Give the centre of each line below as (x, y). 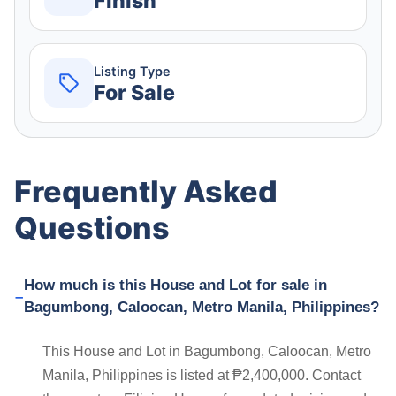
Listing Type (132, 71)
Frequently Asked (146, 192)
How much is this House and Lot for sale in (175, 286)
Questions (92, 228)
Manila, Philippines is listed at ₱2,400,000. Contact (202, 376)
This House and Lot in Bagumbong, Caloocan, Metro (207, 352)
